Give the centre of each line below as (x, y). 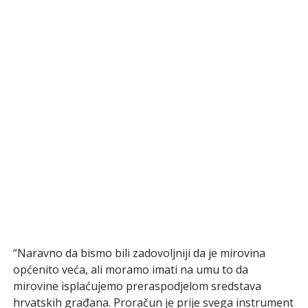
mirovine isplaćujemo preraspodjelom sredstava (137, 286)
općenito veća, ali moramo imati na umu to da (130, 269)
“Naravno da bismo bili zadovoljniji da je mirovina (139, 253)
